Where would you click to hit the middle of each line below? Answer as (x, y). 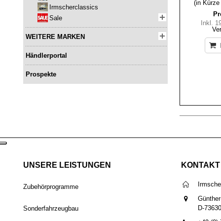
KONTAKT (201, 165)
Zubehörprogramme (51, 187)
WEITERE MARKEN (55, 37)
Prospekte (41, 74)
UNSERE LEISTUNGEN (67, 165)
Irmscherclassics (74, 7)
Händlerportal (46, 56)
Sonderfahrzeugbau (51, 209)
